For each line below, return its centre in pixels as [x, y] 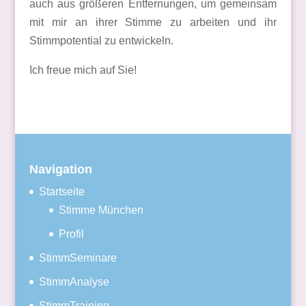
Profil [71, 234]
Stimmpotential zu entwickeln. [101, 40]
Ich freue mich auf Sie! [83, 70]
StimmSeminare [78, 258]
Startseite [61, 192]
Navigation [60, 170]
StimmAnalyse [74, 282]
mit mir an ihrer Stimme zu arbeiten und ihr [153, 22]
